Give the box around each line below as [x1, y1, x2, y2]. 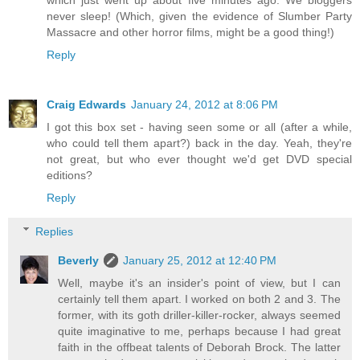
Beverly [58, 253, 100, 267]
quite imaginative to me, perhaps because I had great [58, 324, 341, 337]
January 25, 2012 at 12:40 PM [123, 253, 277, 267]
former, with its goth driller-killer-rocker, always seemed [58, 308, 341, 321]
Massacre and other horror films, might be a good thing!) [47, 26, 334, 39]
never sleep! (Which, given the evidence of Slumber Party [47, 10, 352, 23]
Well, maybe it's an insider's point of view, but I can [58, 276, 341, 289]
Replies [35, 224, 74, 238]
